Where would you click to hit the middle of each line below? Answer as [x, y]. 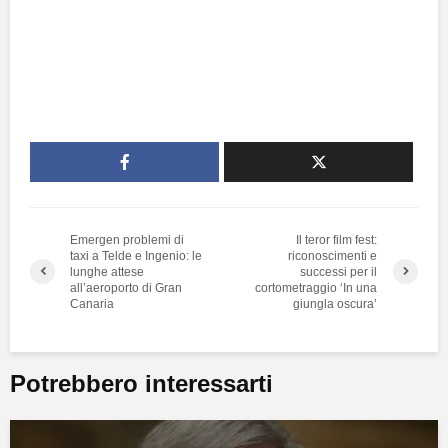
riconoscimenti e [333, 255]
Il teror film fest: [337, 239]
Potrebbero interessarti [141, 383]
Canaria [92, 303]
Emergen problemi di [127, 239]
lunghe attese [107, 271]
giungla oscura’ [335, 303]
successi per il [339, 271]
